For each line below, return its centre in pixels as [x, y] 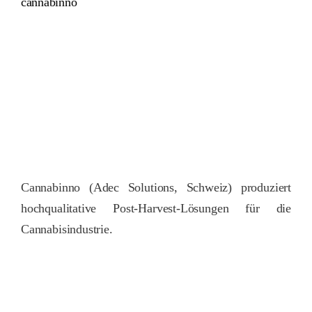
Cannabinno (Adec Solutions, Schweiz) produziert [156, 187]
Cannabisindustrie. [67, 229]
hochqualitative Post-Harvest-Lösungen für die [156, 208]
